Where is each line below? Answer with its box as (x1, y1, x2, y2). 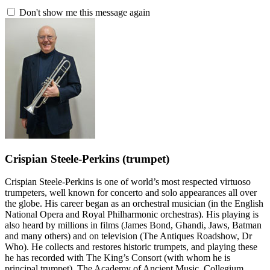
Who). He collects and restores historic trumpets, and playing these (5, 242, 257, 253)
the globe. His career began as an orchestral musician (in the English (5, 198, 263, 209)
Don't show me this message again (17, 7, 150, 17)
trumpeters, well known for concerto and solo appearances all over (5, 187, 257, 198)
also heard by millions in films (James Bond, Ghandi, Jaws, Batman (5, 220, 262, 231)
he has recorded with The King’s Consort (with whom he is (5, 253, 230, 263)
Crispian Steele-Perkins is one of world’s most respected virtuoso (5, 177, 251, 187)
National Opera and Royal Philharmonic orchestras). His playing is (5, 209, 259, 220)
